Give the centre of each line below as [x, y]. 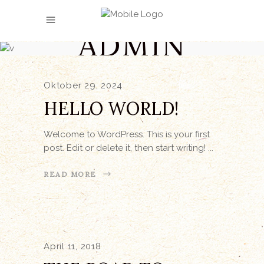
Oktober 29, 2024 [83, 85]
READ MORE [70, 174]
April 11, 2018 [72, 246]
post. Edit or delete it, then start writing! [126, 148]
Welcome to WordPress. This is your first [127, 134]
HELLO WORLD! [111, 108]
